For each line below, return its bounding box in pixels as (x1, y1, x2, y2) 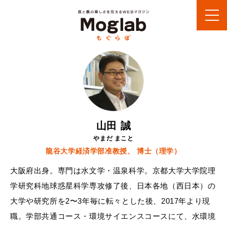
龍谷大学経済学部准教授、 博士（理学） (46, 147, 181, 156)
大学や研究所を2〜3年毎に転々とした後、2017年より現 (10, 197, 210, 206)
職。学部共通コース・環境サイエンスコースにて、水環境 (10, 212, 216, 221)
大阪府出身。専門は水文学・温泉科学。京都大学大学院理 (10, 166, 216, 175)
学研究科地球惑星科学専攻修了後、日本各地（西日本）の (10, 181, 216, 191)
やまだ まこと (93, 135, 134, 142)
